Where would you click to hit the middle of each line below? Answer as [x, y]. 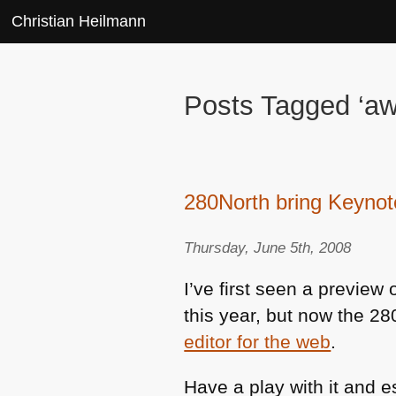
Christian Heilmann [79, 21]
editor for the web [258, 341]
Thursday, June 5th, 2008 [268, 248]
